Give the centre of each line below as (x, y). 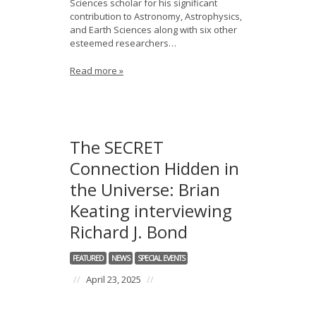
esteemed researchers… (123, 43)
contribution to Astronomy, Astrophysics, (156, 16)
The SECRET (117, 147)
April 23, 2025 (114, 279)
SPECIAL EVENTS (161, 258)
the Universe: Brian (145, 189)
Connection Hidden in (154, 168)
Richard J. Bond (129, 232)
